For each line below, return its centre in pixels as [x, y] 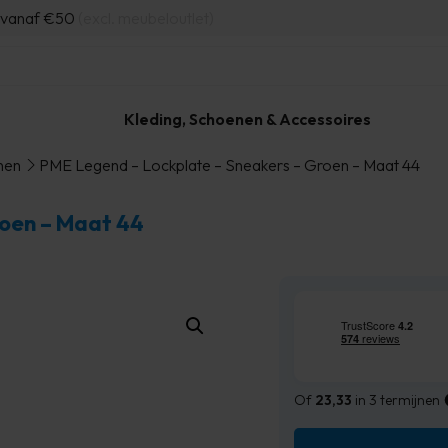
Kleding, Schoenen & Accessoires [247, 119]
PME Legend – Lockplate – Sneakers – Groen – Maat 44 [229, 165]
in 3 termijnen [395, 400]
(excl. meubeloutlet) [146, 18]
